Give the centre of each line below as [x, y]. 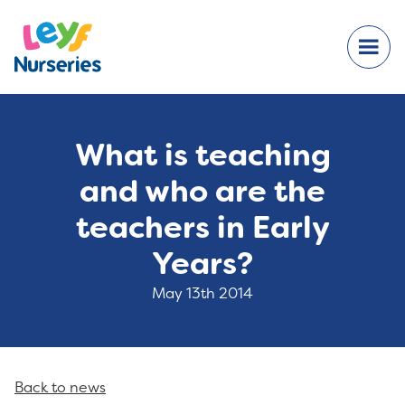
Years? [202, 264]
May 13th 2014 [202, 293]
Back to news [60, 387]
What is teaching [202, 155]
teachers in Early [202, 228]
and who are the [202, 192]
